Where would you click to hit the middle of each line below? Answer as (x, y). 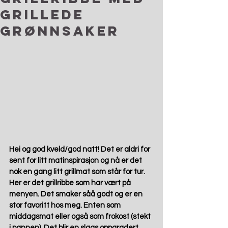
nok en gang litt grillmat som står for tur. (78, 172)
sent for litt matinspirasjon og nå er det (76, 161)
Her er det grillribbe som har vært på (71, 183)
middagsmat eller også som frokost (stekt (81, 217)
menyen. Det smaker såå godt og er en (77, 194)
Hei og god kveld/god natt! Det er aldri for (80, 150)
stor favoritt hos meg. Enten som (66, 206)
